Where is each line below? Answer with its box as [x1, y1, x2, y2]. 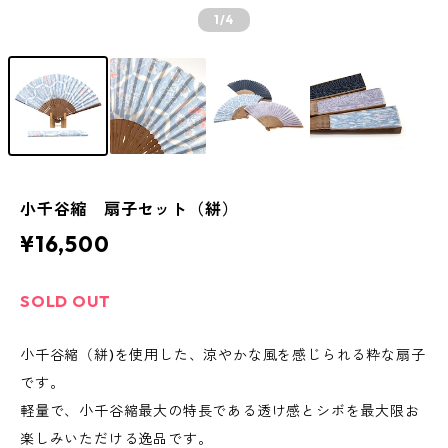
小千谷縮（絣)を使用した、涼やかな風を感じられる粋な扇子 [20, 346, 426, 364]
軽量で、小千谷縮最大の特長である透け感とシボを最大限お [20, 402, 420, 420]
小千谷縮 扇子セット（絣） [20, 199, 239, 219]
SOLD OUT [20, 291, 111, 311]
